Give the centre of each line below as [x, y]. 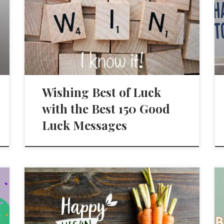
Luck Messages [85, 125]
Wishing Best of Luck [102, 92]
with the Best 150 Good [106, 108]
